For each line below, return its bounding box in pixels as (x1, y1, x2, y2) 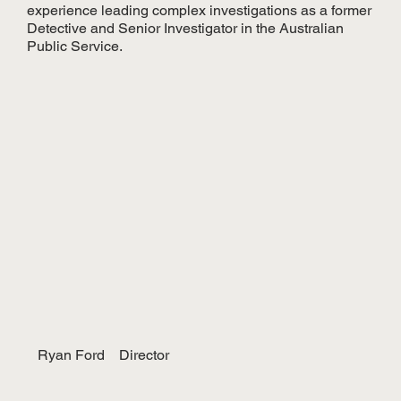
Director (119, 346, 170, 363)
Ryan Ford (38, 346, 106, 363)
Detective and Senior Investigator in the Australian (27, 19, 345, 37)
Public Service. (27, 37, 124, 55)
